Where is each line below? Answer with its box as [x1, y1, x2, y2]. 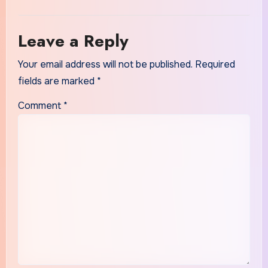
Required [194, 57, 235, 71]
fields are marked [17, 74, 97, 87]
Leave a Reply [17, 29, 129, 54]
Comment [17, 99, 63, 112]
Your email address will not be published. [17, 57, 193, 71]
